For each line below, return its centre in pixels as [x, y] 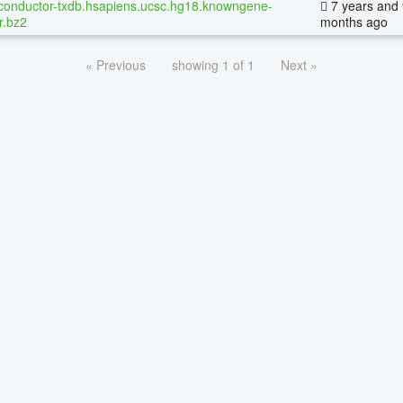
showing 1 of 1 [213, 64]
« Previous [116, 64]
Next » [299, 64]
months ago [354, 21]
